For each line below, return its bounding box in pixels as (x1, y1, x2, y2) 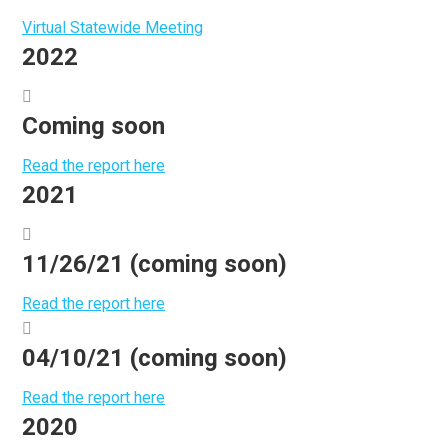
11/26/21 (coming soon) (22, 250, 287, 278)
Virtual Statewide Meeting (22, 18, 203, 37)
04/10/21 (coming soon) (22, 344, 287, 372)
